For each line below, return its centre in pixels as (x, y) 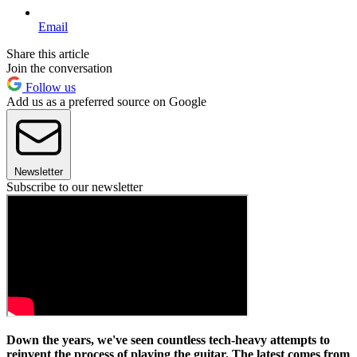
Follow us (49, 88)
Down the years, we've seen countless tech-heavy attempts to (168, 340)
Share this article (48, 54)
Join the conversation (59, 69)
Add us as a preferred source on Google (106, 102)
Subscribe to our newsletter (75, 187)
